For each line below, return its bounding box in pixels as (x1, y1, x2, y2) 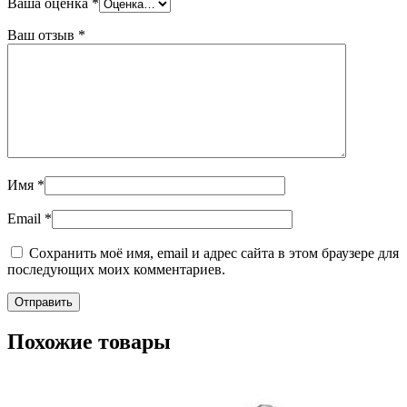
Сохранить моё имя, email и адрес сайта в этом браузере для (29, 245, 399, 262)
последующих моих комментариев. (7, 262, 225, 278)
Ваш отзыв (7, 27, 78, 44)
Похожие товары (7, 330, 171, 354)
